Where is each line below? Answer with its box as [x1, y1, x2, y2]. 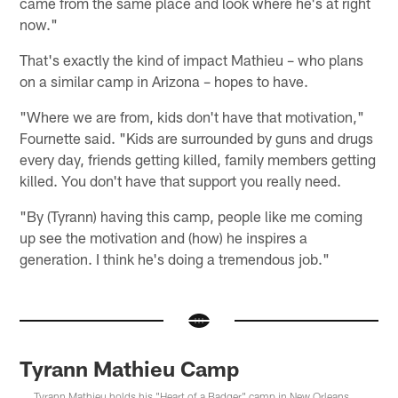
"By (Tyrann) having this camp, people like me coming [20, 206, 363, 225]
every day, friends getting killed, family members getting [20, 149, 377, 168]
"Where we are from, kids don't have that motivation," [20, 107, 365, 125]
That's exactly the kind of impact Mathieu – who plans [20, 50, 364, 68]
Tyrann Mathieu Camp [20, 354, 240, 381]
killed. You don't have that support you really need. [20, 171, 342, 189]
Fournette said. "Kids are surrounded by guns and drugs [20, 128, 374, 147]
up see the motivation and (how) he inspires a [20, 227, 308, 246]
